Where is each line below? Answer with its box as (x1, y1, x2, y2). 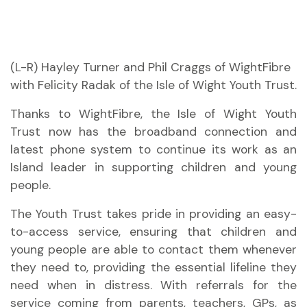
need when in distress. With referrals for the (10, 278, 297, 293)
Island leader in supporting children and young (10, 160, 297, 175)
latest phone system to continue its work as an (10, 142, 297, 157)
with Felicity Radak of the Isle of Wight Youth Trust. (10, 77, 297, 93)
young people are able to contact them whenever (10, 242, 297, 257)
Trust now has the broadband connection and (10, 124, 297, 139)
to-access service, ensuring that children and (10, 224, 297, 239)
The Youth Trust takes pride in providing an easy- (10, 206, 297, 221)
